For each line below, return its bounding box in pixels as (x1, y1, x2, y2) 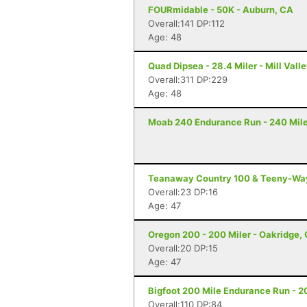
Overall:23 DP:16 (148, 186, 218, 197)
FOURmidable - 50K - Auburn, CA (148, 4, 293, 15)
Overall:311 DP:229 (148, 74, 228, 85)
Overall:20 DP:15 (148, 243, 218, 254)
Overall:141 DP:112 (148, 18, 225, 29)
